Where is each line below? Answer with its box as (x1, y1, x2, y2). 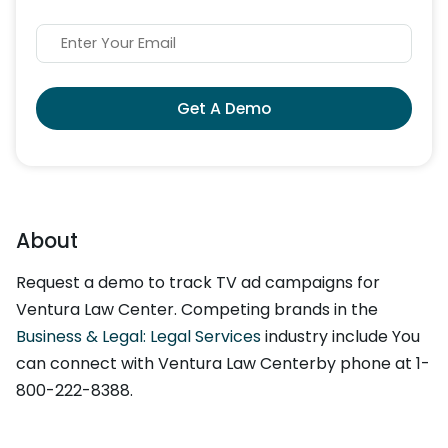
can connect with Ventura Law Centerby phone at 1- (16, 352, 430, 376)
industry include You (261, 325, 420, 349)
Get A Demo (177, 97, 271, 121)
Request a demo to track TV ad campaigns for (16, 271, 380, 295)
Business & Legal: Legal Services (16, 325, 261, 349)
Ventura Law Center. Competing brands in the (16, 298, 378, 322)
